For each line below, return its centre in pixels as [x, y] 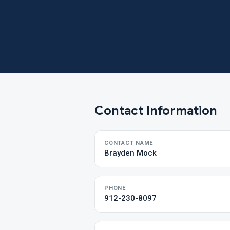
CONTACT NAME [129, 143]
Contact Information [156, 111]
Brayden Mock [130, 153]
